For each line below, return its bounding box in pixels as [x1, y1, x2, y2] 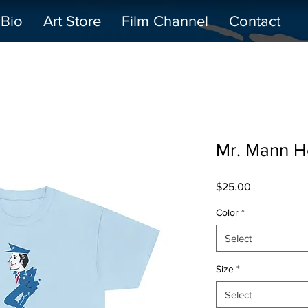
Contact [229, 13, 280, 29]
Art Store [43, 13, 101, 29]
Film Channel [122, 13, 208, 29]
